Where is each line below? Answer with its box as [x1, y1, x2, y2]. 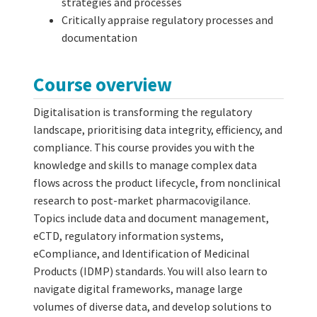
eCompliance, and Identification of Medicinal [33, 246, 250, 260]
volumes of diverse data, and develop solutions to [33, 299, 272, 313]
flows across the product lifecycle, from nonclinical [33, 175, 281, 190]
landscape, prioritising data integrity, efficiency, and [33, 122, 282, 137]
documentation [62, 30, 137, 45]
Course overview [33, 72, 172, 97]
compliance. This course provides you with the [33, 139, 255, 154]
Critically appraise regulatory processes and [62, 13, 273, 28]
